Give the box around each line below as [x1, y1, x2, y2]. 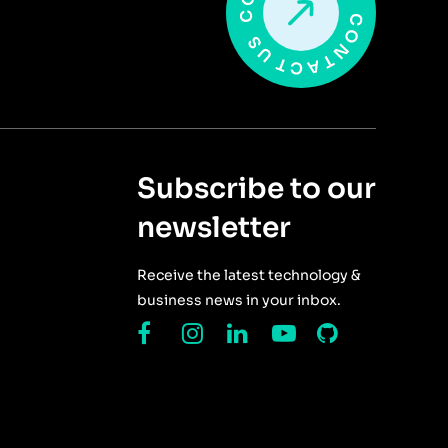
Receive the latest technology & [137, 266, 361, 285]
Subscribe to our [137, 171, 376, 207]
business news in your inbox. [137, 291, 341, 310]
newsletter [137, 210, 291, 246]
